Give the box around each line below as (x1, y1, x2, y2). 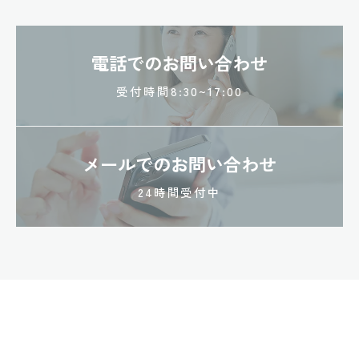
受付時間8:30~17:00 (116, 82, 243, 99)
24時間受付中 (137, 183, 222, 200)
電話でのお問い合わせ (91, 49, 268, 75)
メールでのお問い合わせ (83, 150, 276, 176)
